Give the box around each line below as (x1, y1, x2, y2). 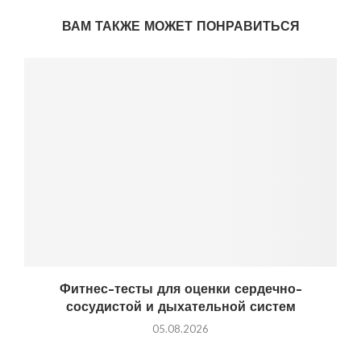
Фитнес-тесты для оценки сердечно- (59, 281, 302, 297)
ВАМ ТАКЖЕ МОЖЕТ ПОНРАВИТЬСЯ (61, 19, 300, 35)
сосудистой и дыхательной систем (65, 299, 296, 315)
